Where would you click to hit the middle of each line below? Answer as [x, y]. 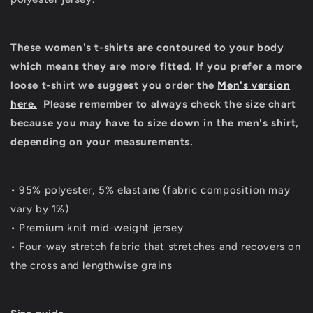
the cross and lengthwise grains [92, 265]
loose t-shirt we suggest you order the [112, 85]
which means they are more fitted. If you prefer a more [156, 66]
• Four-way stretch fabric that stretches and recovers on [156, 247]
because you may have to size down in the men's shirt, [155, 123]
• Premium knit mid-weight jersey [97, 228]
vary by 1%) [40, 209]
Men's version [254, 85]
